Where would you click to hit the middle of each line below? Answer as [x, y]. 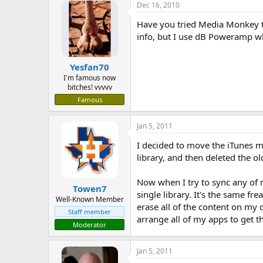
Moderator [90, 224]
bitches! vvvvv [90, 87]
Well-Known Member [90, 199]
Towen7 [90, 188]
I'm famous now [90, 78]
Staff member [90, 211]
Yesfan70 [90, 67]
